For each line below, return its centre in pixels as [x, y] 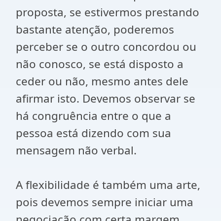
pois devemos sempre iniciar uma [105, 202]
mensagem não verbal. [76, 150]
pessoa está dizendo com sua [93, 133]
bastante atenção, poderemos [95, 29]
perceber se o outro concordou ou [106, 47]
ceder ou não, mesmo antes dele [102, 81]
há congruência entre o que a [93, 116]
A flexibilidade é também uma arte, [108, 185]
